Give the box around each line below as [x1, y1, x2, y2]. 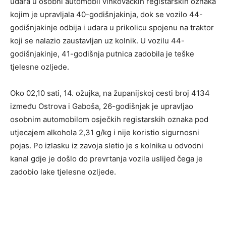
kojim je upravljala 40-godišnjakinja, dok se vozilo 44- [10, 10, 203, 20]
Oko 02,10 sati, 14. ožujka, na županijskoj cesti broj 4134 [10, 88, 210, 98]
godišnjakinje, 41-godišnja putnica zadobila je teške [10, 49, 194, 59]
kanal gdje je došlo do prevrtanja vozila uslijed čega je [10, 154, 203, 164]
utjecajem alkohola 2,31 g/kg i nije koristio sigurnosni [10, 128, 199, 138]
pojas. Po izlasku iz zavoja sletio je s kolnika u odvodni [10, 141, 203, 151]
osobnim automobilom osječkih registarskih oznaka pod [10, 115, 208, 125]
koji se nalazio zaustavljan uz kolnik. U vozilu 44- [10, 36, 185, 46]
